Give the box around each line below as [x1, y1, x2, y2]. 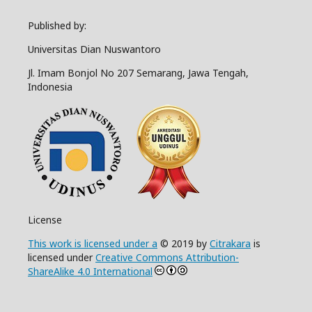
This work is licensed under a [28, 236, 157, 250]
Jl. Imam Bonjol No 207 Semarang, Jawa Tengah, [28, 65, 249, 79]
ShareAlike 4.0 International [28, 264, 153, 278]
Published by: [28, 18, 86, 32]
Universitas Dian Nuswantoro [28, 42, 161, 56]
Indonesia [28, 79, 72, 93]
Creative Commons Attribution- [95, 250, 239, 264]
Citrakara [210, 236, 251, 250]
